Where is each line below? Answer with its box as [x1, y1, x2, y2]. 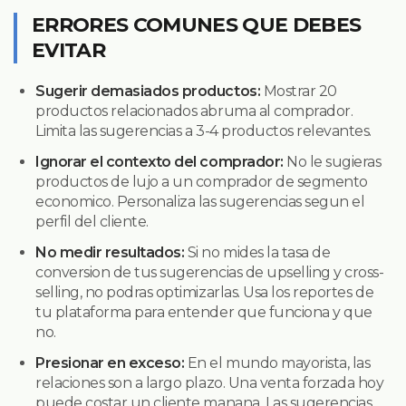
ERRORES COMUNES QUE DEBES [32, 12, 362, 37]
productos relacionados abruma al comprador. [35, 101, 353, 120]
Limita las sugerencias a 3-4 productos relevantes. [35, 121, 372, 140]
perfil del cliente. [35, 212, 149, 230]
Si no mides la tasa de [184, 243, 331, 261]
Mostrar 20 [260, 82, 337, 100]
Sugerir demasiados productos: [35, 82, 261, 100]
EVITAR [32, 37, 106, 63]
